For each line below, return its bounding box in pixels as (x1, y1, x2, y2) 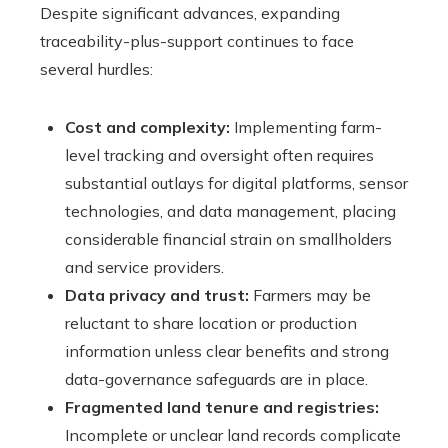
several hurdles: (40, 58, 153, 79)
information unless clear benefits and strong (65, 340, 389, 361)
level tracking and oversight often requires (65, 144, 374, 165)
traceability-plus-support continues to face (40, 30, 354, 51)
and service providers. (65, 256, 224, 277)
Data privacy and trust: (65, 284, 249, 305)
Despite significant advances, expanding (40, 2, 340, 23)
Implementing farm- (230, 116, 382, 137)
